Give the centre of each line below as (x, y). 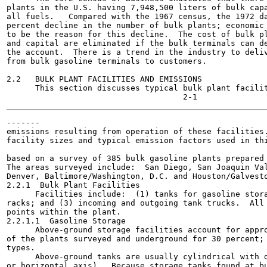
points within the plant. (64, 212)
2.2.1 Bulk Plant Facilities (73, 185)
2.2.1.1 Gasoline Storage (66, 221)
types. (21, 248)
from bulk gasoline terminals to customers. (107, 61)
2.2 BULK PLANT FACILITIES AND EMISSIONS (104, 79)
